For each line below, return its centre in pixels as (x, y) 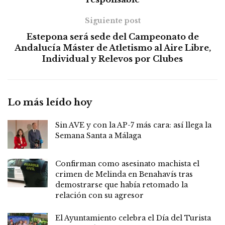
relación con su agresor (99, 195)
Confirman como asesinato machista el (127, 163)
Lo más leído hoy (50, 102)
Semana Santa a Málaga (98, 135)
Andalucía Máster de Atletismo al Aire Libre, (113, 47)
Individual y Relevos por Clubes (113, 59)
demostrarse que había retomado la (122, 185)
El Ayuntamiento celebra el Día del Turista (133, 218)
